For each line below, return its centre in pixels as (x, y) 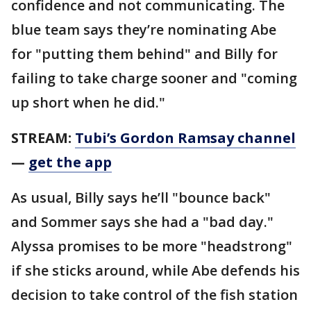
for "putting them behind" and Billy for (144, 54)
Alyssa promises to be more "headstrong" (152, 246)
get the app (70, 162)
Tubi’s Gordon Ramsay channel (185, 138)
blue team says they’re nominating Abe (144, 30)
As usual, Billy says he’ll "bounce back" (141, 198)
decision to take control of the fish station (154, 295)
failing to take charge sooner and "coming (154, 78)
